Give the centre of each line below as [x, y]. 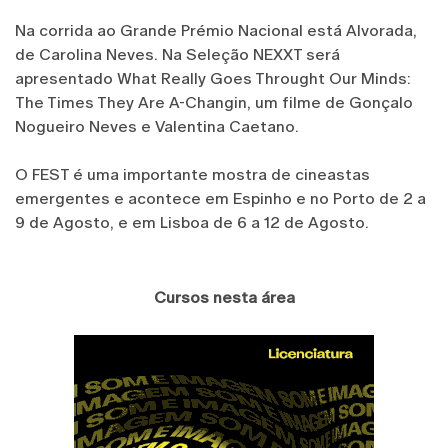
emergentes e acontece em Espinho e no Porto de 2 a [220, 198]
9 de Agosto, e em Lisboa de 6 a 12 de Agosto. [192, 222]
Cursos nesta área [224, 297]
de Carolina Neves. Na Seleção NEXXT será [177, 54]
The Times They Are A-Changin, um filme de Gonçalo [214, 102]
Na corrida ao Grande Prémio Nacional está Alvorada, [216, 30]
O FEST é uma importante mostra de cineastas [192, 174]
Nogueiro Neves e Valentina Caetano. [157, 126]
